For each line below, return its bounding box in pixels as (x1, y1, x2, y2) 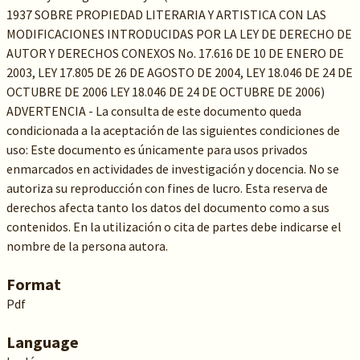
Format (6, 274, 61, 294)
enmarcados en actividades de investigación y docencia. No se (6, 161, 339, 177)
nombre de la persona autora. (6, 238, 168, 254)
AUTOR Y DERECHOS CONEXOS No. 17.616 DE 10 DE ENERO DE (6, 45, 344, 61)
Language (6, 332, 79, 352)
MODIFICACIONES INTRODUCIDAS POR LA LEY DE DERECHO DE (6, 26, 352, 42)
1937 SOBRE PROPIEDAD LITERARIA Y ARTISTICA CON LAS (6, 6, 326, 22)
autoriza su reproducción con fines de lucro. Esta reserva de (6, 180, 328, 196)
